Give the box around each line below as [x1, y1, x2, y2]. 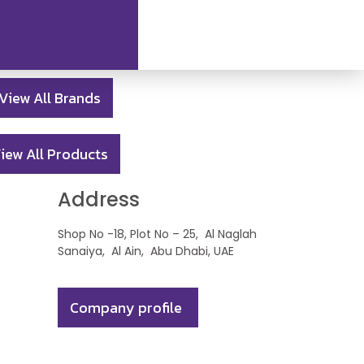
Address [58, 186, 140, 213]
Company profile [70, 297, 182, 319]
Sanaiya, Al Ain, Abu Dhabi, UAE [58, 243, 234, 259]
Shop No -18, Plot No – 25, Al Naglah [58, 226, 257, 242]
